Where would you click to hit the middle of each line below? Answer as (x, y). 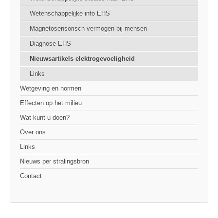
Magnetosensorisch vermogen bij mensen (88, 29)
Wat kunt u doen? (45, 118)
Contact (31, 176)
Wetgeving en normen (51, 89)
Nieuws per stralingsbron (54, 162)
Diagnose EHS (50, 44)
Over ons (33, 132)
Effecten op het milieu (51, 103)
